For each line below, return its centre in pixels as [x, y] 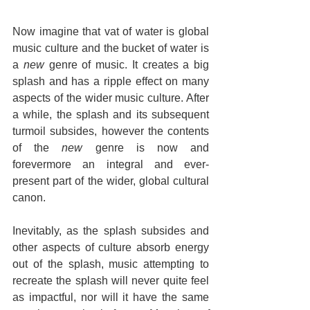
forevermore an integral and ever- [111, 164]
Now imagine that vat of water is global [111, 31]
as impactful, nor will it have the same [111, 297]
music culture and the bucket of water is [111, 48]
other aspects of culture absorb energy [111, 247]
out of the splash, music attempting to [111, 264]
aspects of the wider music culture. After [111, 98]
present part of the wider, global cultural [111, 181]
